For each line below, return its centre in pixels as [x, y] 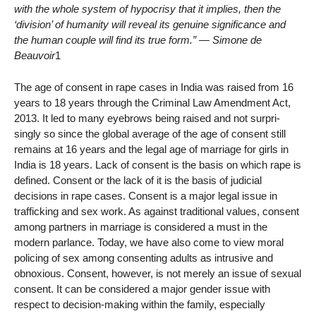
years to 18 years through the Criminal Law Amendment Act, [152, 102]
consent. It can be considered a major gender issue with [142, 288]
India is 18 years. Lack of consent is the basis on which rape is [158, 164]
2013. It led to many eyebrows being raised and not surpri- [147, 118]
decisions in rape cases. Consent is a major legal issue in [146, 195]
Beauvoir [35, 55]
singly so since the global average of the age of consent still [150, 133]
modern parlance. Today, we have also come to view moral [149, 242]
